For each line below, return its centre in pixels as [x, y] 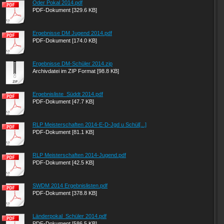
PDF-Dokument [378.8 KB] [65, 193]
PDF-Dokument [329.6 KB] [65, 10]
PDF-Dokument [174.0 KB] [65, 40]
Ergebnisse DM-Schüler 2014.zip [72, 63]
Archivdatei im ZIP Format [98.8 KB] [76, 71]
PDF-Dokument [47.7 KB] [63, 101]
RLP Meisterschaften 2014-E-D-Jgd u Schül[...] [89, 124]
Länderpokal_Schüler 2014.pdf [69, 216]
